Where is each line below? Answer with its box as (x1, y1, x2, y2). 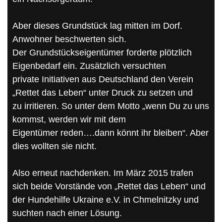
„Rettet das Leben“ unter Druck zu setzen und (12, 87, 193, 98)
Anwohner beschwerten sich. (12, 34, 126, 44)
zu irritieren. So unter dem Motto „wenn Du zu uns (12, 101, 209, 111)
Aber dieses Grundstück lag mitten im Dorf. (12, 20, 182, 31)
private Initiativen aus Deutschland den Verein (12, 74, 193, 84)
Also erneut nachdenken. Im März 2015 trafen (12, 167, 193, 178)
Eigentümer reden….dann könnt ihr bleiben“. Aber (12, 127, 209, 138)
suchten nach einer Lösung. (12, 208, 122, 218)
